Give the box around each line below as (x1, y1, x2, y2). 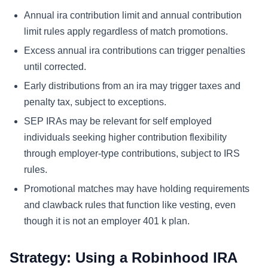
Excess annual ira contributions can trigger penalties (24, 45, 245, 56)
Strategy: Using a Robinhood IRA (10, 249, 237, 266)
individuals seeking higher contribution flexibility (24, 132, 227, 142)
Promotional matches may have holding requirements (24, 183, 249, 194)
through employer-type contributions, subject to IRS (24, 148, 240, 159)
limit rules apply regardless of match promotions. (24, 26, 228, 37)
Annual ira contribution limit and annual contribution (24, 10, 242, 21)
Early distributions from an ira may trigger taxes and (24, 81, 240, 92)
